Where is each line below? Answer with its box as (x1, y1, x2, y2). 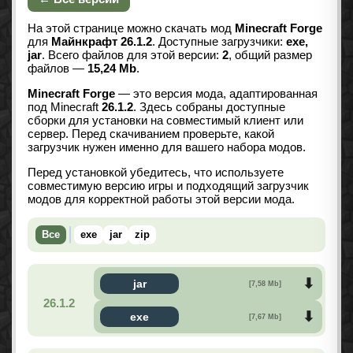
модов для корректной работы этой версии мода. (28, 192, 295, 206)
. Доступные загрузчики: (152, 35, 286, 49)
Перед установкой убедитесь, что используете (28, 165, 284, 180)
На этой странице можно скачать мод (28, 21, 235, 35)
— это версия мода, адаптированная (115, 87, 318, 101)
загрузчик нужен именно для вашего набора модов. (28, 140, 306, 154)
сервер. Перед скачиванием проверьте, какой (28, 127, 274, 141)
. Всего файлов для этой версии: (42, 48, 222, 62)
